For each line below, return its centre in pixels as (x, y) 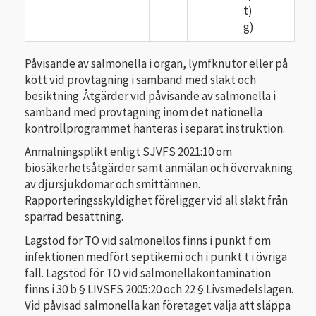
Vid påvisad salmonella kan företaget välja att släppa (158, 305)
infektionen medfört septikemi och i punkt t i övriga (156, 256)
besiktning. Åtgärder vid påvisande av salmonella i (150, 96)
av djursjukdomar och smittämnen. (113, 184)
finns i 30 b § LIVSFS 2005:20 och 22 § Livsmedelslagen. (159, 289)
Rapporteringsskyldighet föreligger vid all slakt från (156, 201)
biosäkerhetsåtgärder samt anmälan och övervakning (159, 168)
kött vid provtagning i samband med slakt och (140, 79)
